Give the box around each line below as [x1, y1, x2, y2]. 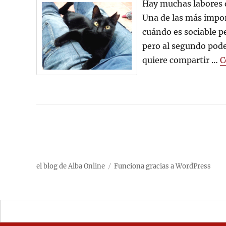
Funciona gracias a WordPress [114, 161, 211, 171]
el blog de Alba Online [36, 161, 105, 171]
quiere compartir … [142, 55, 220, 65]
